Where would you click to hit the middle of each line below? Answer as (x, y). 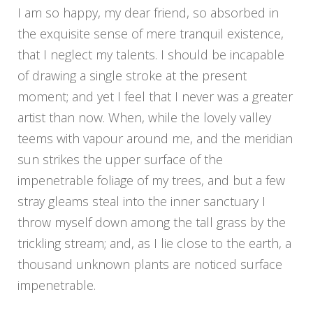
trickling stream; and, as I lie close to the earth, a (154, 243)
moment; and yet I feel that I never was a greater (155, 97)
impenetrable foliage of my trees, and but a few (151, 181)
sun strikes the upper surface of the (120, 160)
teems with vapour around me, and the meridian (155, 139)
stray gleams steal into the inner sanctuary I (141, 202)
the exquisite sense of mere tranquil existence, (151, 34)
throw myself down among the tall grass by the (152, 223)
